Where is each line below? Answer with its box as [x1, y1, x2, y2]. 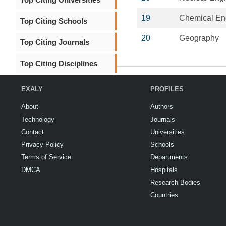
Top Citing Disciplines [20, 59, 97, 68]
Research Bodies [150, 179, 200, 186]
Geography [179, 34, 219, 42]
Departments [150, 153, 188, 161]
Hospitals [150, 166, 178, 174]
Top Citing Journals [20, 38, 89, 46]
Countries [150, 191, 178, 199]
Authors [150, 103, 173, 110]
